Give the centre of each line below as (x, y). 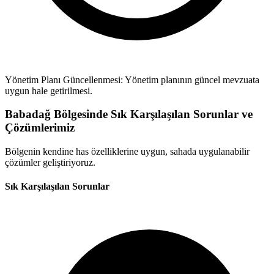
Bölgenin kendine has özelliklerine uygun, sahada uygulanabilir (127, 152)
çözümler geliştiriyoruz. (50, 163)
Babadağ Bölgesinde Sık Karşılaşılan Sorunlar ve (129, 114)
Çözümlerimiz (40, 128)
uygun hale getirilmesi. (49, 91)
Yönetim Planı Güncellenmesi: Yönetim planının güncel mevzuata (132, 80)
